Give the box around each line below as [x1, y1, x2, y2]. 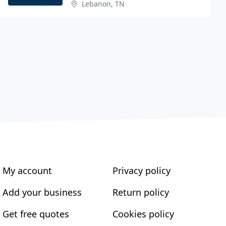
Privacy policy [112, 164, 171, 177]
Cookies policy [112, 207, 174, 220]
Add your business [3, 186, 82, 198]
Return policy [112, 186, 169, 198]
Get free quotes [3, 207, 70, 220]
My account [3, 164, 52, 177]
